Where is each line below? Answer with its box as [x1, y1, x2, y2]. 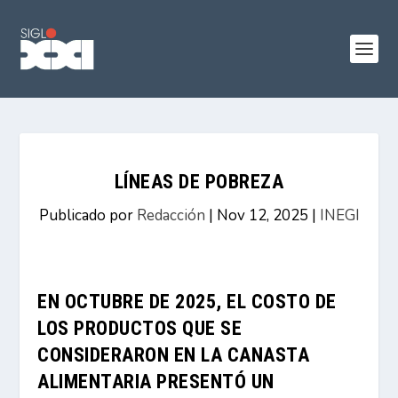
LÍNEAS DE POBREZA [114, 171, 284, 193]
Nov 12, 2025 [216, 205, 308, 226]
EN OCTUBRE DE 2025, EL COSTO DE [37, 291, 337, 313]
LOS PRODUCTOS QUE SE [37, 317, 243, 339]
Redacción [136, 205, 205, 226]
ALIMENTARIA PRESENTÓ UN [37, 370, 275, 393]
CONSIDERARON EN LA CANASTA [37, 344, 310, 366]
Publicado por [38, 205, 137, 226]
